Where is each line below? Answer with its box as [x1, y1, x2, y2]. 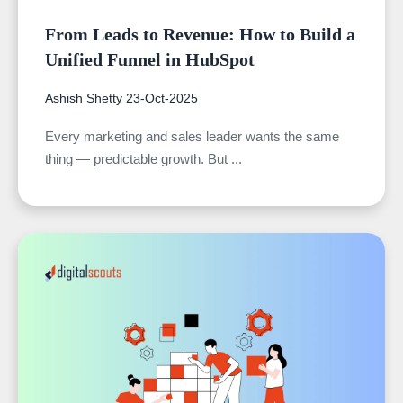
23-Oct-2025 [126, 90, 198, 105]
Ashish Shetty [45, 90, 122, 105]
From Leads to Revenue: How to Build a [45, 23, 355, 44]
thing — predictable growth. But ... [45, 150, 242, 166]
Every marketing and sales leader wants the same [45, 128, 339, 144]
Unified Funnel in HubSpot [45, 49, 255, 69]
